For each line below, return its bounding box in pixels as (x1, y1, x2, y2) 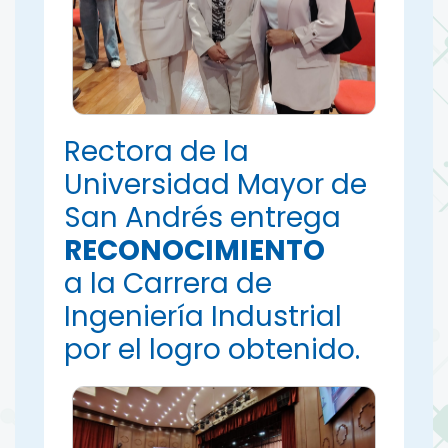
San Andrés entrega (64, 198, 342, 238)
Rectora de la (64, 132, 250, 172)
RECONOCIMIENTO (64, 231, 326, 271)
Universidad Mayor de (64, 165, 368, 205)
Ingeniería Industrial (64, 297, 343, 337)
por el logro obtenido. (64, 330, 361, 370)
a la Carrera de (64, 264, 273, 304)
